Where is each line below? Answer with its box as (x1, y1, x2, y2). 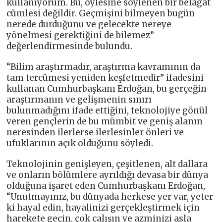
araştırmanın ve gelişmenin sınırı (6, 94, 152, 105)
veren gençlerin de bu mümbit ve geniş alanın (6, 115, 203, 127)
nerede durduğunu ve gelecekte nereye (6, 18, 172, 30)
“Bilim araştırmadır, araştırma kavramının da (6, 61, 201, 72)
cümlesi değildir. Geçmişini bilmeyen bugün (6, 7, 195, 19)
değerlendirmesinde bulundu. (6, 40, 133, 52)
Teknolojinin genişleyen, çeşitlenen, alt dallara (6, 158, 208, 169)
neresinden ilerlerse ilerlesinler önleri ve (6, 126, 184, 138)
